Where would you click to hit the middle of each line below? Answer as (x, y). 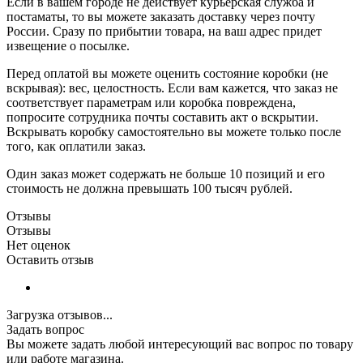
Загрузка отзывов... (60, 315)
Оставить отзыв (50, 260)
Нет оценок (38, 246)
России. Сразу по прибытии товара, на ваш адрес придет (164, 32)
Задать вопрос (45, 330)
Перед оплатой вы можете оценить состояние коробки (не (167, 74)
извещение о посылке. (68, 46)
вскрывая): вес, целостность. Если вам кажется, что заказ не (172, 88)
